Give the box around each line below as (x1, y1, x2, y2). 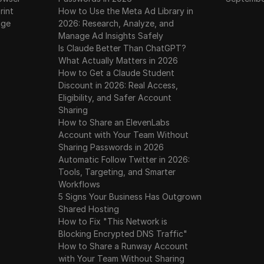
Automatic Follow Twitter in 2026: (58, 154, 190, 164)
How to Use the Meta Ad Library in (58, 6, 194, 16)
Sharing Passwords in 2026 (58, 142, 164, 152)
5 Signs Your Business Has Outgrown (58, 192, 202, 202)
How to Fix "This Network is (58, 216, 168, 226)
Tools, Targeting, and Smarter (58, 167, 176, 177)
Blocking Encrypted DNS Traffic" (58, 229, 188, 239)
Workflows (58, 179, 101, 189)
